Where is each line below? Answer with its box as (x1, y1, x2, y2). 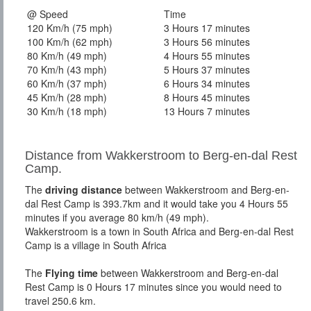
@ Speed (27, 7, 68, 22)
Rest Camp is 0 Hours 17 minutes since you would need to (25, 280, 282, 294)
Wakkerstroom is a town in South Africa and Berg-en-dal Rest (25, 224, 294, 239)
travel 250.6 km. (25, 294, 96, 308)
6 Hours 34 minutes (164, 76, 250, 91)
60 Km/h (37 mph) (27, 76, 107, 91)
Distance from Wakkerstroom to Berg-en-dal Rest (25, 149, 297, 163)
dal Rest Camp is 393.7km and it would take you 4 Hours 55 (25, 196, 288, 211)
